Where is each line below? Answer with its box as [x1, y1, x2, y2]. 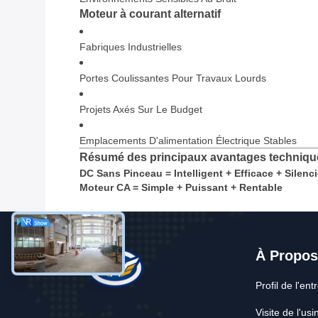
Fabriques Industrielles [79, 41, 182, 53]
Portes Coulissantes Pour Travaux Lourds [79, 72, 266, 84]
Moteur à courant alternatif [79, 8, 221, 21]
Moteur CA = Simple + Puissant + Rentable [79, 182, 283, 194]
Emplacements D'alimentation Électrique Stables [79, 135, 297, 147]
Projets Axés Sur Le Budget [79, 104, 202, 116]
